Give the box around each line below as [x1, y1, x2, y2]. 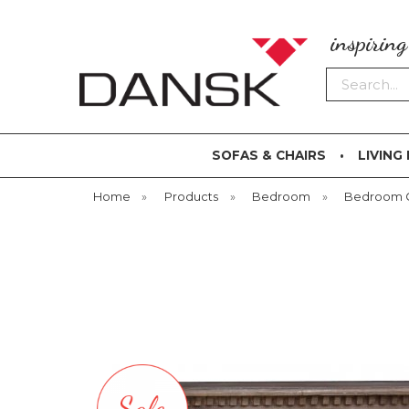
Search [327, 69, 372, 84]
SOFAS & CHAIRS [211, 148, 326, 163]
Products [164, 190, 219, 204]
